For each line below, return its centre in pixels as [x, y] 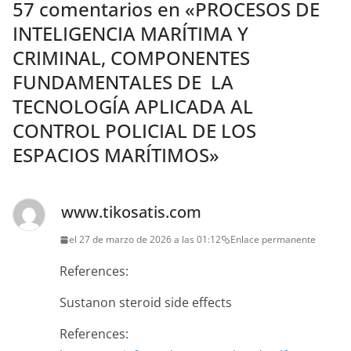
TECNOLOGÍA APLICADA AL [133, 107]
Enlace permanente [273, 240]
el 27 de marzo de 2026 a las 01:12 [145, 240]
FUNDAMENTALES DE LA [123, 82]
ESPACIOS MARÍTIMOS [111, 155]
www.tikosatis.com [131, 212]
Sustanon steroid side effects [146, 303]
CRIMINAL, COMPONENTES [131, 58]
